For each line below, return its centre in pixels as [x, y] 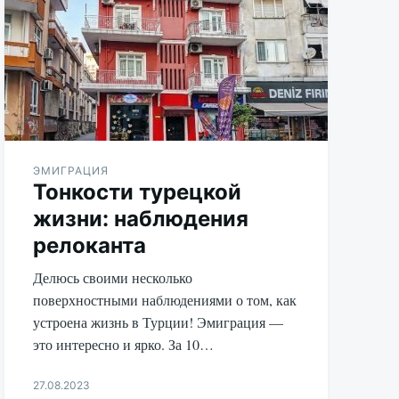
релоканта [90, 245]
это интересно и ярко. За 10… [124, 344]
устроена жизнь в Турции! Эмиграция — [159, 322]
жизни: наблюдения [141, 218]
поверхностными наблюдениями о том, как [165, 299]
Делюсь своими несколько [113, 277]
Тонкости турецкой [138, 191]
